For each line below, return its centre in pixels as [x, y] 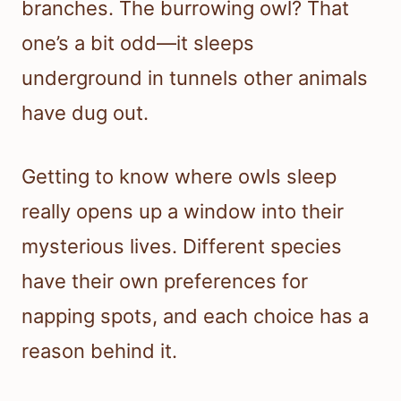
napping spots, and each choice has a [195, 316]
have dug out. [85, 113]
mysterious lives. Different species [182, 247]
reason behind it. [99, 351]
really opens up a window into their [183, 212]
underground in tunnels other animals [195, 78]
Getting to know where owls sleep [179, 177]
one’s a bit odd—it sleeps [138, 43]
